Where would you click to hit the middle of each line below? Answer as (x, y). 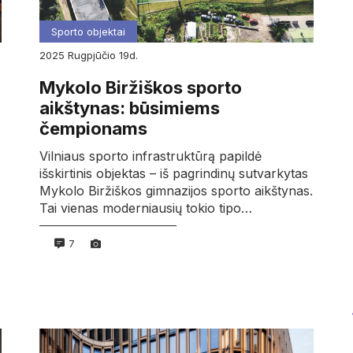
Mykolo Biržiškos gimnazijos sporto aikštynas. (176, 191)
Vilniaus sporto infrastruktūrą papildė (150, 156)
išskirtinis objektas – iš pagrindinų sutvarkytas (173, 174)
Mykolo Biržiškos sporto (140, 87)
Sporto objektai (88, 31)
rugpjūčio (96, 55)
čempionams (93, 128)
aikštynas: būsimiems (129, 108)
